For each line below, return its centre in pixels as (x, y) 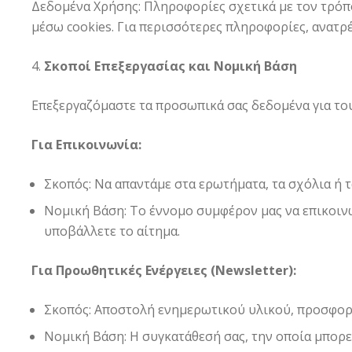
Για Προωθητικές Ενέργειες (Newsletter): (164, 270)
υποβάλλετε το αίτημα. (112, 231)
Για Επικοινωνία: (86, 145)
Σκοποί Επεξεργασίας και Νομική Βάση (170, 66)
